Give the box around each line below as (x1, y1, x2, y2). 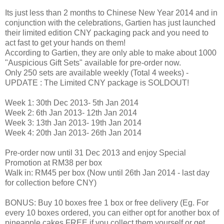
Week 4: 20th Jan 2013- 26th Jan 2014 (5, 128, 141, 137)
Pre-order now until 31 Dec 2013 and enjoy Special (5, 148, 186, 157)
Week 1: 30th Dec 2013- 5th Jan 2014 (5, 98, 138, 107)
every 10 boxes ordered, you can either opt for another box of (5, 208, 219, 217)
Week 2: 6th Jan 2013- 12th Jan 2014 (5, 108, 137, 117)
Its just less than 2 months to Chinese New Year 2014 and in (5, 8, 217, 17)
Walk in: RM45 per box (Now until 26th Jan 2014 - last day (5, 168, 209, 177)
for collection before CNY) (5, 178, 96, 187)
